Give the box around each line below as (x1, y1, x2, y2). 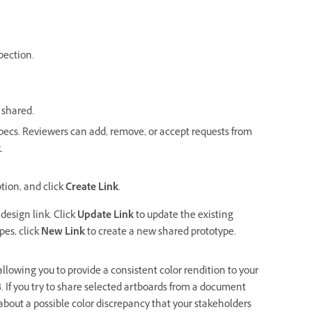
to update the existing (136, 208, 233, 224)
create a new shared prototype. (98, 225, 238, 241)
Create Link (65, 180, 118, 196)
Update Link (77, 208, 136, 224)
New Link (41, 225, 87, 241)
